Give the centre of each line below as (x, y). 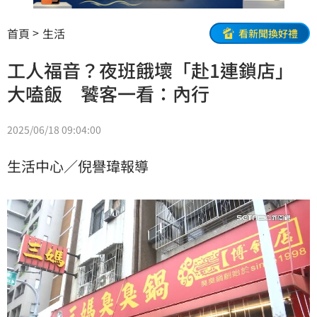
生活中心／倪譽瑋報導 (78, 166)
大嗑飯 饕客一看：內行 (108, 93)
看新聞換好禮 (268, 33)
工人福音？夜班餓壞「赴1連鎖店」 (150, 70)
